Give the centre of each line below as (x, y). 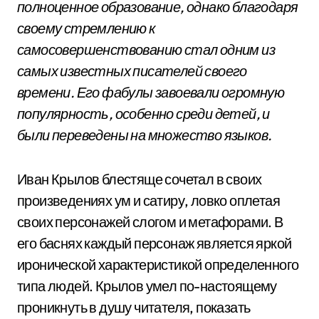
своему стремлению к (86, 28)
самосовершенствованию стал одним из (146, 49)
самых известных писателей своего (132, 71)
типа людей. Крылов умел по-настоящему (147, 286)
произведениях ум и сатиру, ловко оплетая (148, 200)
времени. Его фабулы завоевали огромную (151, 92)
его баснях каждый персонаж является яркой (155, 243)
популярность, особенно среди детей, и (143, 114)
